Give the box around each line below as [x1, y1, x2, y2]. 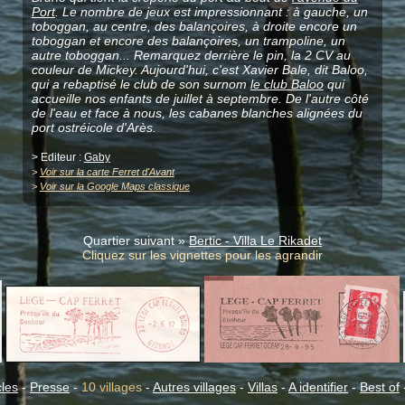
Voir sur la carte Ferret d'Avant [39, 166, 174, 178]
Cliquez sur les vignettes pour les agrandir [82, 248, 323, 263]
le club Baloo [250, 77, 324, 92]
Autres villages [153, 380, 236, 395]
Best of [360, 380, 400, 395]
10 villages [81, 380, 142, 395]
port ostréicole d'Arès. [31, 120, 156, 136]
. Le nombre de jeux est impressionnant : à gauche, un [54, 5, 368, 20]
